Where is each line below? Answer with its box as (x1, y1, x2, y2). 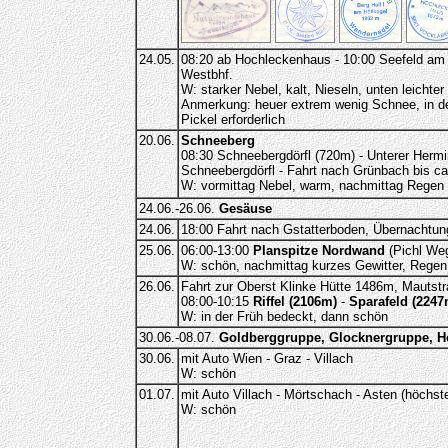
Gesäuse (218, 201, 272, 216)
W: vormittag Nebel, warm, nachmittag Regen (180, 178, 444, 193)
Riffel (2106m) (252, 294, 337, 309)
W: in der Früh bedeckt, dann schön (180, 309, 388, 324)
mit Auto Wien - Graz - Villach (180, 351, 353, 366)
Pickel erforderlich (180, 112, 285, 127)
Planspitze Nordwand (252, 243, 385, 258)
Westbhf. (180, 67, 233, 82)
